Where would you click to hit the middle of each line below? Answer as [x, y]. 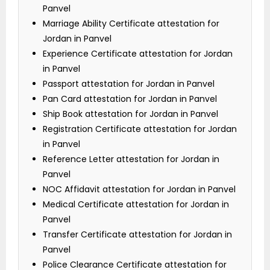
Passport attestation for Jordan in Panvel [129, 84]
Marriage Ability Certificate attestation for [131, 24]
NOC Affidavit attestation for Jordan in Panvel [139, 190]
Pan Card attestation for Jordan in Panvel [130, 99]
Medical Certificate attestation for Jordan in [136, 205]
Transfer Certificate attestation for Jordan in [137, 235]
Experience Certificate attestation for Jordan [138, 54]
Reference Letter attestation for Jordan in [131, 159]
